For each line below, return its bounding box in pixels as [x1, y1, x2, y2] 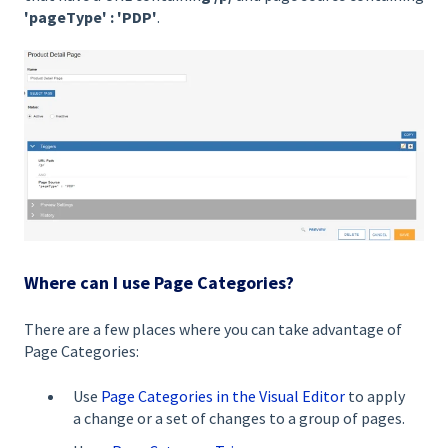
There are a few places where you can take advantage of [24, 319, 402, 340]
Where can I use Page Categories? [24, 270, 294, 294]
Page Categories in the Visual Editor [101, 385, 345, 406]
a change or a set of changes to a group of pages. [73, 407, 405, 428]
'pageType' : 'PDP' [24, 6, 157, 27]
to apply [345, 385, 405, 406]
